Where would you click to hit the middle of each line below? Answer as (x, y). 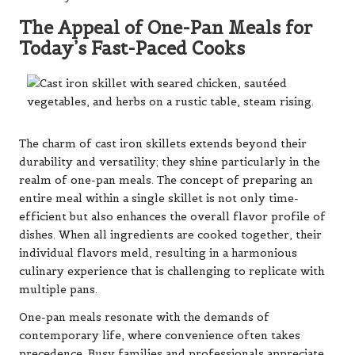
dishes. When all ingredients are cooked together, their (170, 235)
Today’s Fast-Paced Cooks (132, 49)
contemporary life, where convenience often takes (160, 335)
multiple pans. (58, 289)
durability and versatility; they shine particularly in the (170, 162)
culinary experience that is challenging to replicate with (172, 271)
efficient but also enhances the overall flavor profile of (172, 216)
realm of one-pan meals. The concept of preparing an (166, 180)
